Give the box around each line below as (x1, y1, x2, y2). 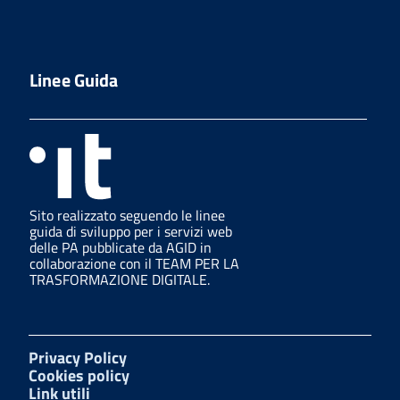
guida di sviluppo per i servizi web (29, 220, 232, 242)
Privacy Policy (29, 345, 127, 370)
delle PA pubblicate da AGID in (29, 236, 212, 258)
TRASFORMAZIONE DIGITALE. (29, 268, 210, 290)
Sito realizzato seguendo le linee (29, 204, 225, 226)
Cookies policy (29, 362, 129, 387)
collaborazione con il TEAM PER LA (29, 252, 239, 274)
